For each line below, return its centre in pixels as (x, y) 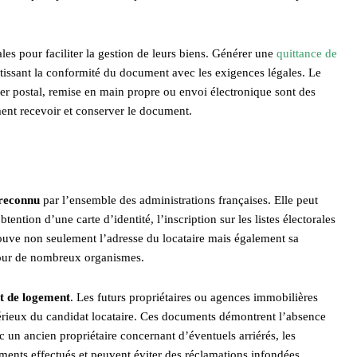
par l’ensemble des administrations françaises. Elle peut (179, 200)
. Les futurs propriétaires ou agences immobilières (194, 297)
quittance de (307, 53)
